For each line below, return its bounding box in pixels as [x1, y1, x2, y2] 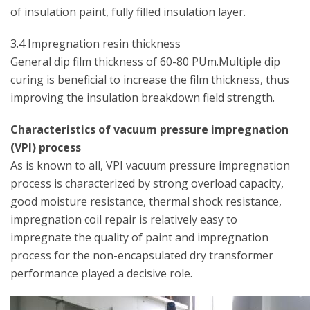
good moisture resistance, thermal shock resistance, [10, 194, 282, 209]
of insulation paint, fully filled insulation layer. [10, 4, 246, 19]
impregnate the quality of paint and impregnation [10, 230, 268, 245]
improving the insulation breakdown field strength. [10, 90, 275, 105]
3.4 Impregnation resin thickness [10, 36, 181, 51]
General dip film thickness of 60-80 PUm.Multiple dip [10, 54, 280, 69]
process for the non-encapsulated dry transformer [10, 248, 273, 263]
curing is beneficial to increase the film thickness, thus [10, 72, 289, 87]
